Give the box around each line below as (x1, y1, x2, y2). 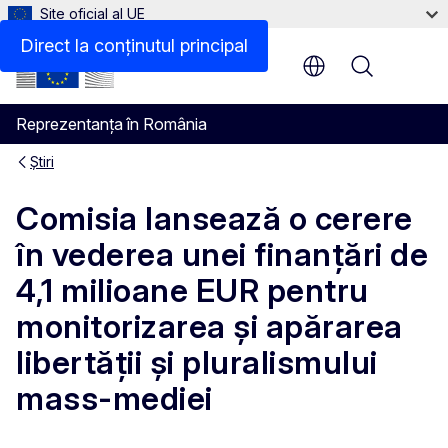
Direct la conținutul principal (20, 35, 248, 56)
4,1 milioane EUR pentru (16, 271, 369, 311)
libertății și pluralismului (16, 343, 378, 383)
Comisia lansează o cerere (16, 199, 413, 239)
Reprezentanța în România (16, 114, 207, 134)
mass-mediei (16, 379, 213, 419)
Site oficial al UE (40, 5, 145, 22)
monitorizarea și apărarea (16, 307, 403, 347)
